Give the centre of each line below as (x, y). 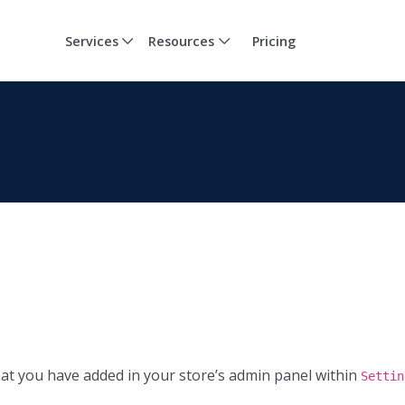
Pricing (273, 41)
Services (91, 41)
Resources (182, 41)
